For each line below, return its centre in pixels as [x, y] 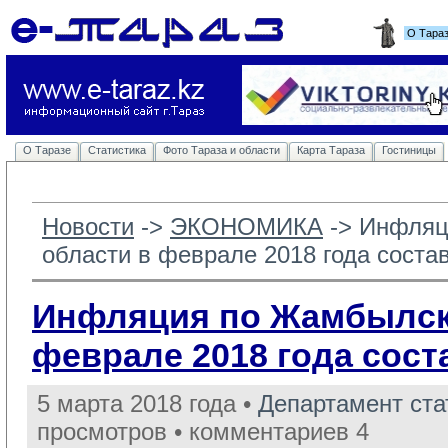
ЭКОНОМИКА [246, 226]
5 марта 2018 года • [147, 403]
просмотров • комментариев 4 [203, 431]
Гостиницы [409, 150]
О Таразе [47, 150]
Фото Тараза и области [221, 150]
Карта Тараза [331, 150]
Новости [88, 226]
